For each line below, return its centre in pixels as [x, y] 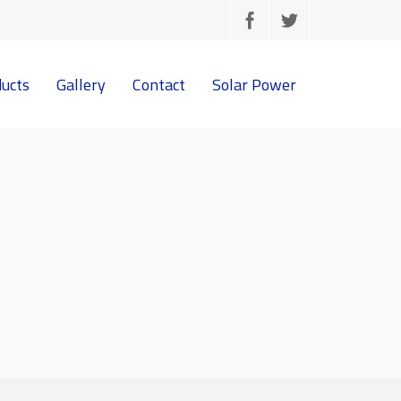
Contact [159, 85]
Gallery [81, 85]
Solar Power [254, 85]
